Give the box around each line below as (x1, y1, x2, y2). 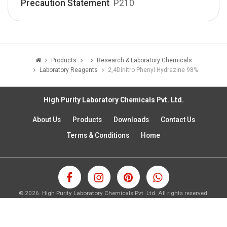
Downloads (113, 116, 149, 124)
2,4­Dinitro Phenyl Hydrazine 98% (107, 66, 198, 73)
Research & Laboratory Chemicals (96, 57, 192, 64)
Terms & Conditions (67, 131, 129, 139)
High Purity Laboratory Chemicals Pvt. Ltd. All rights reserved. (42, 190, 209, 197)
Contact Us (160, 116, 195, 124)
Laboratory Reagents (39, 66, 98, 73)
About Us (32, 116, 61, 124)
